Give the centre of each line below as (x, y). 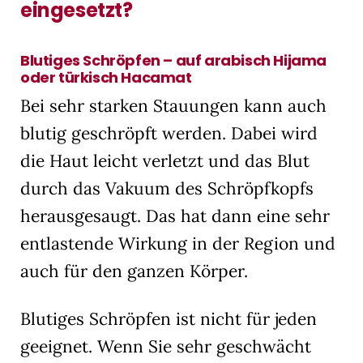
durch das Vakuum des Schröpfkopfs (167, 188)
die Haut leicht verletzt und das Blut (165, 160)
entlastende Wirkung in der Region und (178, 243)
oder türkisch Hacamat (106, 77)
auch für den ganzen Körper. (134, 271)
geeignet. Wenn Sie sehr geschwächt (166, 346)
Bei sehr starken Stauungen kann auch (173, 105)
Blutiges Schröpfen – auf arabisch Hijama (174, 60)
